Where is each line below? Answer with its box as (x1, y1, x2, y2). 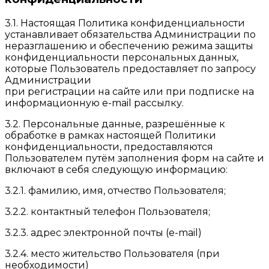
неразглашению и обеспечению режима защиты (5, 40, 253, 52)
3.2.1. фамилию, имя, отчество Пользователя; (5, 184, 226, 196)
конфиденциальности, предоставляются (5, 141, 213, 153)
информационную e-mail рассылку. (5, 97, 184, 109)
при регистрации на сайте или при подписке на (5, 85, 254, 97)
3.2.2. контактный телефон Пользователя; (5, 205, 210, 217)
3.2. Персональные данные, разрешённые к (5, 118, 225, 130)
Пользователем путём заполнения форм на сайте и (5, 152, 264, 164)
